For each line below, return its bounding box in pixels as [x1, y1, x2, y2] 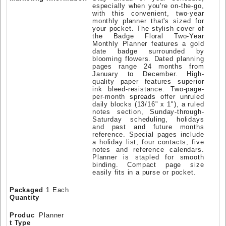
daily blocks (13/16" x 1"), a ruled [92, 100, 204, 108]
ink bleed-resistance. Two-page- [92, 85, 204, 93]
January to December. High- [92, 70, 204, 78]
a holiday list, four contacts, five [92, 138, 204, 146]
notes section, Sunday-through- [92, 108, 204, 116]
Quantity [10, 194, 39, 202]
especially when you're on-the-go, [92, 2, 204, 10]
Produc [10, 211, 35, 219]
